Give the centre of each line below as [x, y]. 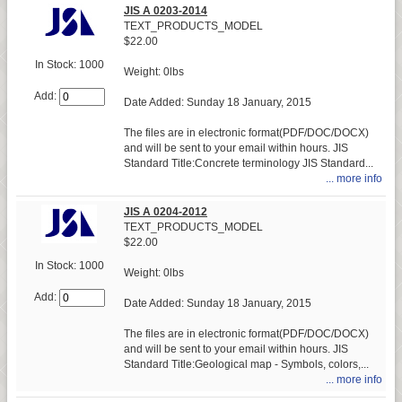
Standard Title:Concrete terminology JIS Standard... [249, 163]
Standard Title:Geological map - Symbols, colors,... [246, 364]
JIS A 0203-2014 [166, 10]
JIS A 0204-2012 [166, 211]
